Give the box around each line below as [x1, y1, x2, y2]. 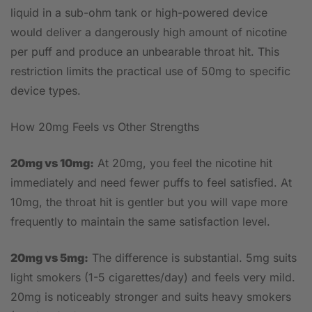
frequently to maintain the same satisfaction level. [10, 214, 270, 229]
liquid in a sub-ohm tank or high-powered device [10, 6, 267, 20]
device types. [10, 84, 81, 98]
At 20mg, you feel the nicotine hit [94, 156, 272, 171]
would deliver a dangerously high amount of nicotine [10, 25, 287, 40]
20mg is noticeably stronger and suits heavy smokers [10, 290, 291, 304]
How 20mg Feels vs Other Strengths [10, 120, 199, 134]
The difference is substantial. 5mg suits [88, 251, 297, 265]
